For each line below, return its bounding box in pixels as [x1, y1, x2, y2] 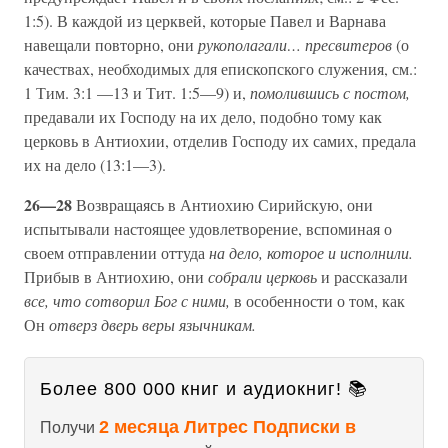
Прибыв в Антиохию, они [24, 266, 208, 288]
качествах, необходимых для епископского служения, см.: [24, 58, 417, 80]
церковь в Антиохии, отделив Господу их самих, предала [24, 130, 416, 152]
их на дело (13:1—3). [24, 154, 166, 176]
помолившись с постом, [250, 82, 410, 104]
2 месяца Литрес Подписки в [99, 417, 356, 438]
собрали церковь [208, 266, 321, 288]
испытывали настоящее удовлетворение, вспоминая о [24, 218, 392, 240]
